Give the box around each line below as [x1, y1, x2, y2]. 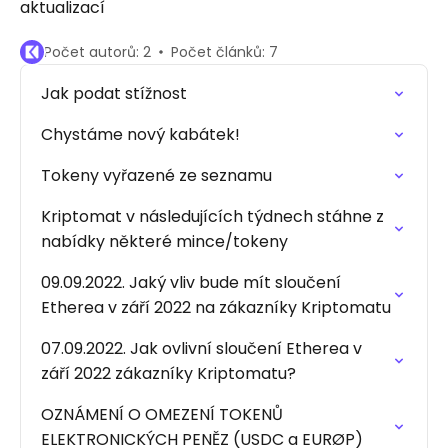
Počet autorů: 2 [44, 42, 151, 62]
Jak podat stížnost [41, 82, 187, 105]
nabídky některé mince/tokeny [41, 230, 288, 253]
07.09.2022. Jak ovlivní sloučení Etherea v [41, 337, 362, 360]
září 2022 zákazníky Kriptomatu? [41, 362, 296, 385]
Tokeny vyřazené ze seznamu [41, 164, 272, 187]
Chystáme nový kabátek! [41, 123, 240, 146]
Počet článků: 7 [171, 42, 278, 62]
